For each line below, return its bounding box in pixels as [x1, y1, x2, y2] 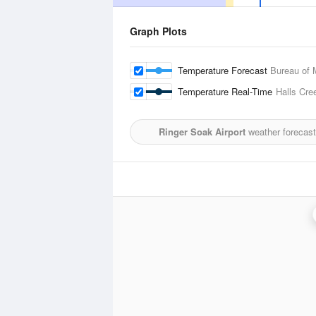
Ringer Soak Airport [159, 125, 245, 138]
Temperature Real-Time [178, 85, 276, 98]
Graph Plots [130, 24, 187, 38]
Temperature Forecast [178, 63, 270, 77]
